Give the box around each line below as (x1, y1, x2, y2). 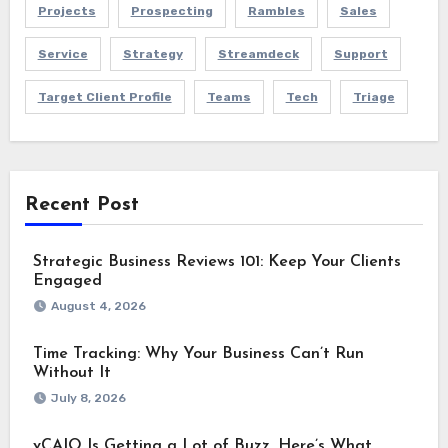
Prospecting (130, 3, 213, 18)
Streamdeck (217, 46, 299, 61)
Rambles (247, 3, 305, 18)
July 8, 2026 (50, 390, 126, 405)
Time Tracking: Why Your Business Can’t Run (32, 345, 364, 362)
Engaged (32, 272, 102, 289)
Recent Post (24, 194, 139, 215)
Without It (32, 364, 111, 381)
